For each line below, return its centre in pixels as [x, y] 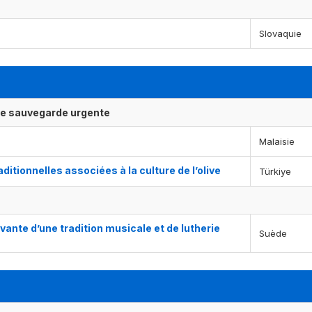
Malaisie [277, 142]
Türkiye [275, 172]
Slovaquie [280, 34]
